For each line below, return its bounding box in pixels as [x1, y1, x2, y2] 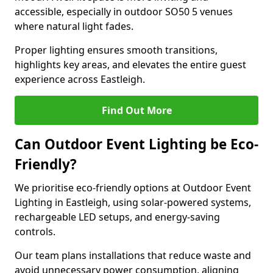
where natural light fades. [15, 19, 133, 33]
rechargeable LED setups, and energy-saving [15, 210, 220, 224]
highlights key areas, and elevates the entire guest [15, 58, 246, 71]
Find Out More [101, 104, 172, 117]
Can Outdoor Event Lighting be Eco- [15, 135, 258, 154]
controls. [15, 225, 55, 238]
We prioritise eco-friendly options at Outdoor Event [15, 181, 251, 194]
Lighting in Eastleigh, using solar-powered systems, [15, 196, 251, 209]
